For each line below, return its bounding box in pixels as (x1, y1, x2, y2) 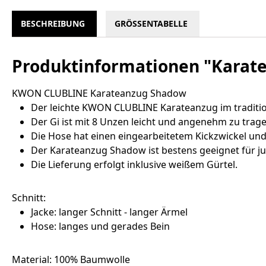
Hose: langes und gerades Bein (31, 220, 170, 233)
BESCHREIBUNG (21, 18, 85, 30)
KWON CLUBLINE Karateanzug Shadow (12, 87, 186, 100)
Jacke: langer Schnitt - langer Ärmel (31, 205, 188, 219)
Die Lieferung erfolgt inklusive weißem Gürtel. (31, 158, 237, 172)
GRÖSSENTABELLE (114, 18, 188, 30)
